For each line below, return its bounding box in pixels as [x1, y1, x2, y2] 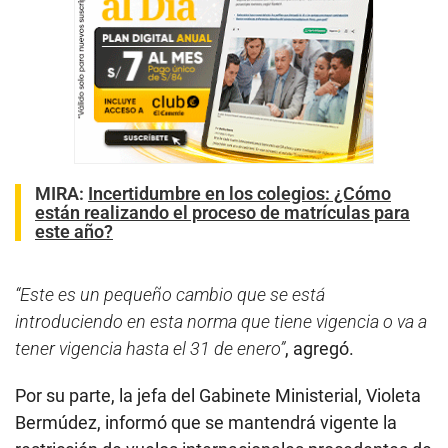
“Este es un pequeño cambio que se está [15, 283, 325, 305]
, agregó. [285, 337, 354, 359]
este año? [35, 220, 113, 242]
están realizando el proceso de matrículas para [35, 201, 410, 223]
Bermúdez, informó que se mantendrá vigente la [15, 411, 397, 433]
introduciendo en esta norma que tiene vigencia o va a [15, 310, 427, 332]
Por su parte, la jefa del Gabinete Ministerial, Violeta [15, 384, 421, 406]
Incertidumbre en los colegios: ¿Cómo [88, 182, 391, 204]
